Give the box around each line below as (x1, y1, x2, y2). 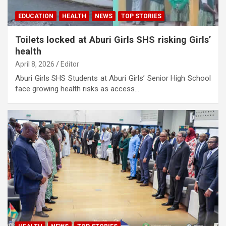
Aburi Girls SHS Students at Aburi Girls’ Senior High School (15, 73, 211, 83)
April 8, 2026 (15, 60, 54, 68)
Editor (61, 60, 79, 68)
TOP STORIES (121, 12, 161, 20)
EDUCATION (18, 12, 53, 20)
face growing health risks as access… (15, 84, 139, 93)
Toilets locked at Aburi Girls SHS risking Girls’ (15, 34, 211, 45)
